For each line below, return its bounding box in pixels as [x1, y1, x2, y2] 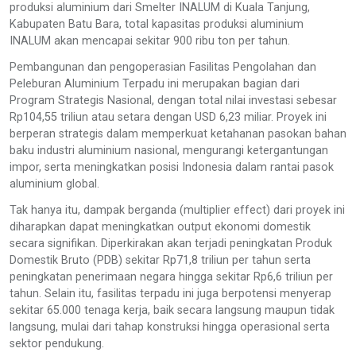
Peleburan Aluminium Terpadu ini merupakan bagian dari [10, 76, 300, 91]
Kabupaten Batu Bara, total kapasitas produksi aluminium [10, 17, 304, 31]
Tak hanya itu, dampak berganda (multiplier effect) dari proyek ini [10, 203, 345, 217]
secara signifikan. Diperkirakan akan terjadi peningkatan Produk [10, 236, 332, 250]
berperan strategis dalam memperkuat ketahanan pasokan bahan [10, 126, 346, 141]
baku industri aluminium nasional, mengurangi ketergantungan [10, 143, 328, 157]
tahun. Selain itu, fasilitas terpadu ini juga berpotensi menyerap [10, 286, 331, 300]
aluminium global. [10, 176, 99, 191]
